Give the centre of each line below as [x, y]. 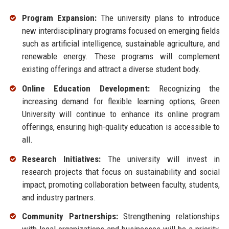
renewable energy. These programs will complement [121, 56]
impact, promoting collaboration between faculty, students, [121, 184]
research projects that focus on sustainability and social [121, 171]
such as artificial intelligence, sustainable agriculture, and [121, 44]
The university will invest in [161, 159]
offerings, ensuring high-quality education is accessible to [121, 127]
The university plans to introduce [158, 18]
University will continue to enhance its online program [121, 114]
